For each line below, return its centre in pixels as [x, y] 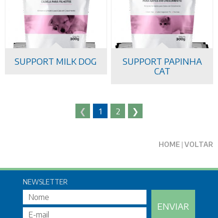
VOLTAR [199, 145]
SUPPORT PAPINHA [162, 61]
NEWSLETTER [45, 182]
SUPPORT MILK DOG [56, 61]
